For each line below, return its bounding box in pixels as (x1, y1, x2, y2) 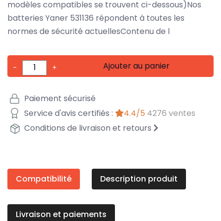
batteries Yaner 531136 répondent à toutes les (7, 12, 184, 24)
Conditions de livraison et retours (22, 122, 153, 134)
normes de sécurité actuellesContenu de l (7, 25, 170, 37)
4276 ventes (147, 108, 195, 119)
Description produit (100, 173, 178, 184)
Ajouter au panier (103, 60, 170, 72)
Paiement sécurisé (22, 93, 96, 105)
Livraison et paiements (16, 208, 107, 220)
